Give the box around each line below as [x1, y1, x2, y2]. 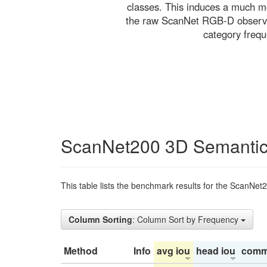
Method [64, 243, 98, 257]
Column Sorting [69, 213, 132, 225]
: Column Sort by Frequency [132, 213, 241, 225]
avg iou [157, 243, 190, 257]
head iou [196, 243, 235, 257]
